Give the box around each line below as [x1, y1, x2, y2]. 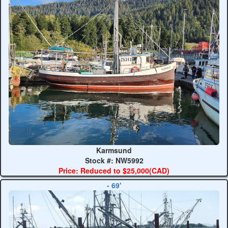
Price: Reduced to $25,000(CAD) [59, 165, 169, 176]
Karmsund [96, 145, 132, 155]
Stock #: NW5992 [84, 155, 144, 165]
